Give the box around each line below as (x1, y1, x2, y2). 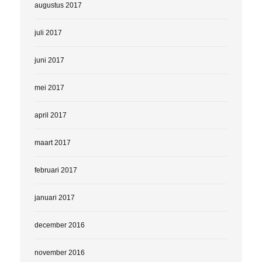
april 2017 (34, 111, 67, 119)
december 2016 (34, 220, 85, 229)
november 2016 (34, 248, 85, 257)
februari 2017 (34, 166, 77, 174)
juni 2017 (34, 56, 64, 64)
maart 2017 (34, 138, 71, 147)
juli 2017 (34, 28, 62, 37)
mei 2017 (34, 83, 64, 92)
